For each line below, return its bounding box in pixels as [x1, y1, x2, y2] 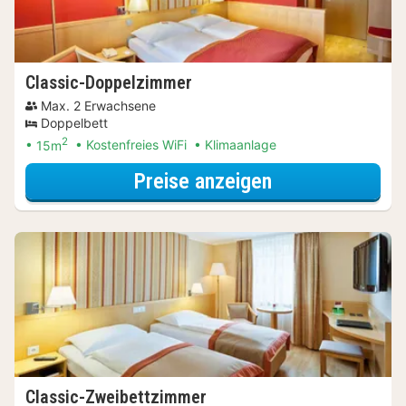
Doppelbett [41, 114, 108, 130]
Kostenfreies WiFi [86, 137, 187, 153]
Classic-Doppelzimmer [25, 71, 192, 93]
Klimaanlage [205, 137, 276, 153]
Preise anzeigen [134, 168, 272, 194]
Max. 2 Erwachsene [41, 97, 156, 113]
